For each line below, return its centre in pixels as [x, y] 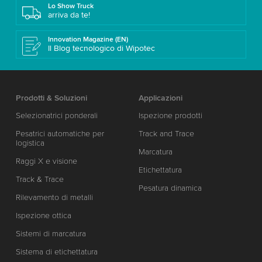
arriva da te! [69, 15]
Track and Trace [167, 134]
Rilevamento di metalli [54, 198]
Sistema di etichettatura [56, 252]
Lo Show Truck [70, 6]
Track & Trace [39, 180]
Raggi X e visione [46, 161]
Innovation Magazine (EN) [88, 40]
